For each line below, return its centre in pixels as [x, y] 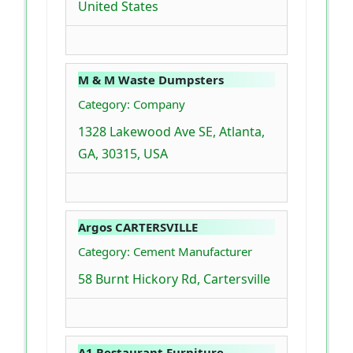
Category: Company [132, 104]
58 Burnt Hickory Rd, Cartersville [174, 279]
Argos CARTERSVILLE [138, 227]
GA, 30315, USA [123, 153]
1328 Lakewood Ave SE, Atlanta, [171, 131]
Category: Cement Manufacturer [165, 251]
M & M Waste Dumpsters [151, 79]
